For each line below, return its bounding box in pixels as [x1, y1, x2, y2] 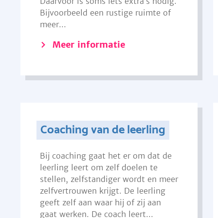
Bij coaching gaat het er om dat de [39, 151, 172, 161]
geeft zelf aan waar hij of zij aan [39, 198, 161, 207]
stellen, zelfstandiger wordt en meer [39, 174, 178, 184]
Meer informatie [52, 39, 125, 50]
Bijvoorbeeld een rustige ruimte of [39, 8, 171, 18]
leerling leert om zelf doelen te [39, 163, 158, 172]
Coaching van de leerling [40, 121, 166, 140]
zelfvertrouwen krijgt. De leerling [39, 186, 165, 196]
